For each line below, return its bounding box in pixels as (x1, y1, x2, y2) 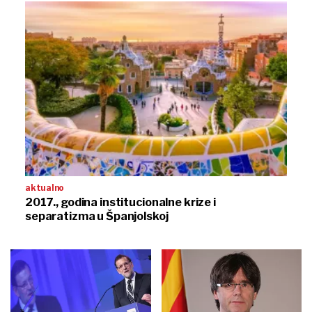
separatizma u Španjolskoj (25, 209, 169, 223)
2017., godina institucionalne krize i (25, 195, 216, 209)
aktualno (25, 182, 65, 193)
